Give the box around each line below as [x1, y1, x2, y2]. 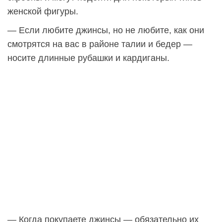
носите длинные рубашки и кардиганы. [7, 53, 169, 63]
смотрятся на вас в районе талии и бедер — [7, 39, 192, 50]
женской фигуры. [7, 6, 78, 17]
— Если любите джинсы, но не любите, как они [7, 25, 204, 36]
